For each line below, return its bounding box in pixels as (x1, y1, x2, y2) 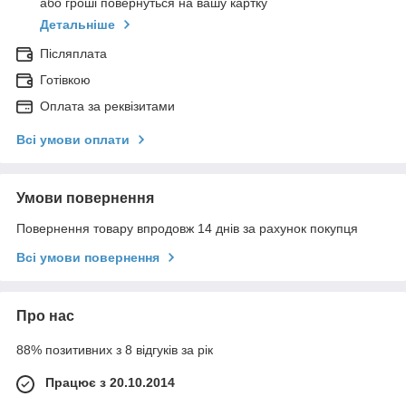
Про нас (16, 308, 74, 324)
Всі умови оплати (16, 132, 130, 148)
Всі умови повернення (16, 250, 159, 266)
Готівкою (40, 72, 91, 88)
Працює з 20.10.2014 (45, 375, 175, 391)
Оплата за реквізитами (40, 99, 175, 114)
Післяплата (40, 46, 107, 62)
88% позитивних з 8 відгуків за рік (16, 343, 213, 358)
